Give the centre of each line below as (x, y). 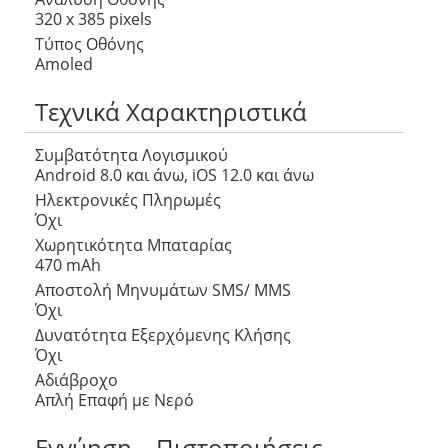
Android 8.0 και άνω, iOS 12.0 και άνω (174, 174)
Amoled (64, 63)
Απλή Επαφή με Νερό (114, 399)
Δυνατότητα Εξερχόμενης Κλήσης (163, 334)
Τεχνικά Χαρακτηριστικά (171, 112)
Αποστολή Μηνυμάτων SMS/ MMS (163, 289)
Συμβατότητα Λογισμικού (131, 154)
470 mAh (68, 264)
